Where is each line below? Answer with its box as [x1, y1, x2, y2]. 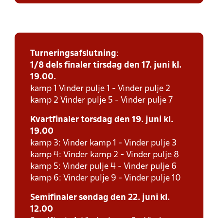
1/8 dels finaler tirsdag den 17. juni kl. [30, 61, 182, 70]
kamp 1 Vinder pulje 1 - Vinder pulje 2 [30, 85, 170, 93]
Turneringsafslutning [30, 50, 116, 58]
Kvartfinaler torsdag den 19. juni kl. [30, 116, 173, 124]
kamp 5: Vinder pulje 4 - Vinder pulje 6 [30, 163, 177, 171]
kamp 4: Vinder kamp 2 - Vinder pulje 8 [30, 151, 179, 159]
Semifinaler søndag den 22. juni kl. [30, 194, 170, 202]
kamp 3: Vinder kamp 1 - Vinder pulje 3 [30, 139, 177, 147]
